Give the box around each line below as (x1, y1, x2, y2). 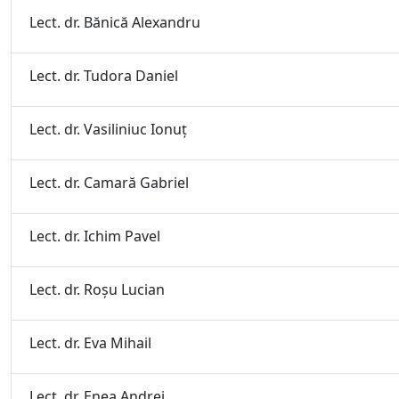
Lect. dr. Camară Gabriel (29, 173, 189, 192)
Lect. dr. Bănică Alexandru (29, 12, 200, 32)
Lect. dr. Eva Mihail (29, 333, 151, 353)
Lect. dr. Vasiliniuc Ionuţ (29, 119, 187, 139)
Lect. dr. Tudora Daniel (29, 66, 178, 85)
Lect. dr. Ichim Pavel (29, 226, 160, 246)
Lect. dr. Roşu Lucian (29, 280, 165, 299)
